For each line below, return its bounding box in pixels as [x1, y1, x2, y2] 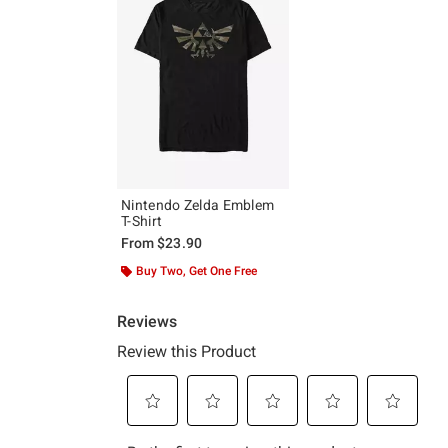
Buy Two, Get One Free [136, 263, 257, 278]
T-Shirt [121, 212, 163, 229]
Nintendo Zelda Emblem [121, 196, 275, 213]
